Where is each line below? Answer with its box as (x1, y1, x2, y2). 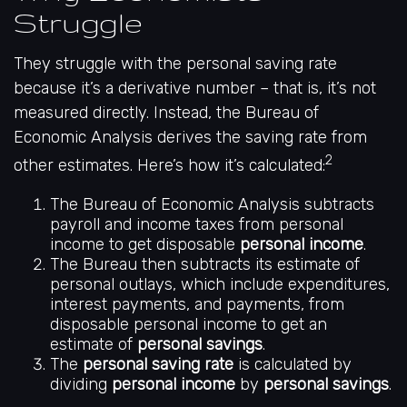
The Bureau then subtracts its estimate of (50, 254, 360, 274)
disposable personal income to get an (50, 314, 327, 334)
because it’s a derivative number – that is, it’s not (14, 78, 376, 98)
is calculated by (233, 354, 352, 374)
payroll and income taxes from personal (50, 214, 343, 234)
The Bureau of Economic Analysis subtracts (50, 194, 374, 214)
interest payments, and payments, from (50, 294, 344, 314)
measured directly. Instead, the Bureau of (14, 103, 319, 123)
